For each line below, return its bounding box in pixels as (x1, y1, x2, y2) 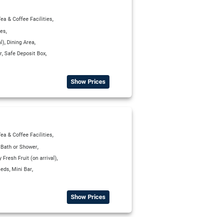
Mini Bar (12, 166, 32, 172)
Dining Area (7, 39, 34, 46)
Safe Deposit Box (4, 50, 46, 57)
